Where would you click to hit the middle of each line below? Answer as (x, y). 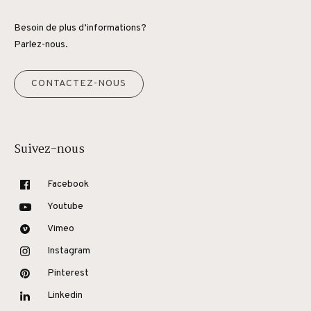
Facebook (68, 184)
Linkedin (65, 295)
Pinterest (68, 273)
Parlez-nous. (41, 44)
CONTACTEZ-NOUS (79, 83)
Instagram (69, 251)
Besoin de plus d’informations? (80, 28)
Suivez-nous (49, 149)
